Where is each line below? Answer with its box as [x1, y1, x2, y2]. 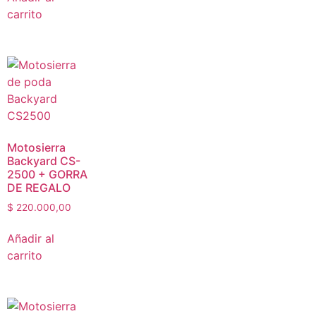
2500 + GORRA [7, 166, 87, 181]
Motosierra [7, 140, 66, 154]
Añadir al [7, 231, 54, 246]
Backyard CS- [7, 153, 80, 168]
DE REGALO [7, 180, 71, 195]
